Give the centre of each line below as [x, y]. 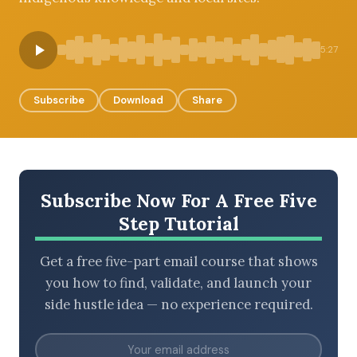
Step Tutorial [178, 223]
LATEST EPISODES [77, 157]
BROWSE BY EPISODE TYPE [98, 69]
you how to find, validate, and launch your [178, 283]
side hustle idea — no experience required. [178, 305]
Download [138, 100]
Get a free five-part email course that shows [178, 262]
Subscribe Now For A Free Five [178, 200]
